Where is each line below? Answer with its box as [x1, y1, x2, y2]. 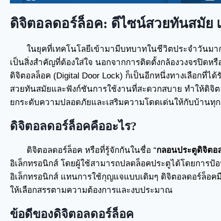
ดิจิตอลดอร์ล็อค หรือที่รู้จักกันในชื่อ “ [27, 146, 156, 155]
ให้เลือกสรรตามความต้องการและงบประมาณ [10, 185, 173, 195]
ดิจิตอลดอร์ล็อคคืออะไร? [10, 120, 137, 133]
